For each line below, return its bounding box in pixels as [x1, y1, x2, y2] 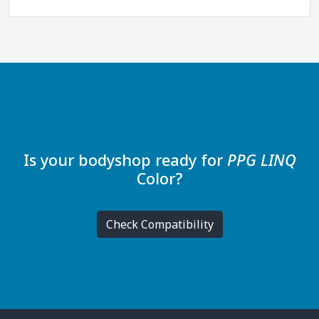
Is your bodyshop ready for [23, 150, 227, 171]
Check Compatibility [105, 216, 214, 233]
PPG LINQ [226, 150, 296, 171]
